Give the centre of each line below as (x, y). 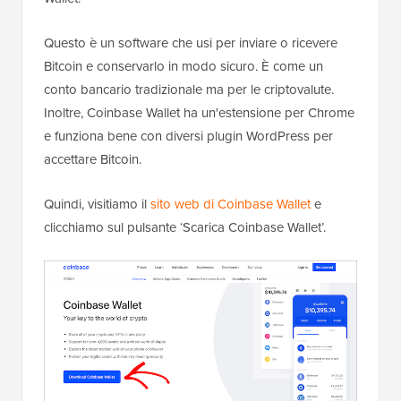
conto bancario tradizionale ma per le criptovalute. (189, 90)
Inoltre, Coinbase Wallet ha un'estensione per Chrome (199, 113)
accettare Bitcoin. (93, 160)
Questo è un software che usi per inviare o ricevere (191, 43)
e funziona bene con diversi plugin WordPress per (188, 137)
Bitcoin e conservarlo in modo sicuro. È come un (183, 67)
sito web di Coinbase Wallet (230, 205)
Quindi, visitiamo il (97, 205)
